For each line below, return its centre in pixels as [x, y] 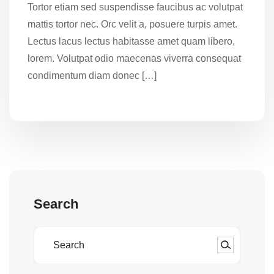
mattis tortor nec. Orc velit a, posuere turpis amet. [132, 24]
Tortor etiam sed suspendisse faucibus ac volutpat [135, 7]
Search [56, 204]
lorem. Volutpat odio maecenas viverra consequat [134, 58]
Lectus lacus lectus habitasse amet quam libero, [131, 41]
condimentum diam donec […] [92, 75]
